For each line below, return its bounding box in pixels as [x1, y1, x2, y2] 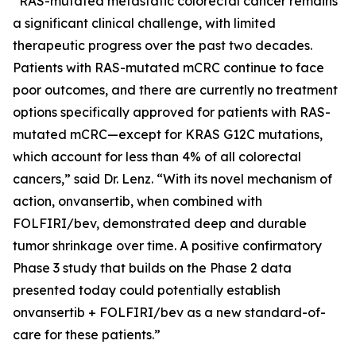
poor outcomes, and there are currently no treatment [13, 82, 338, 98]
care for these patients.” [13, 327, 161, 342]
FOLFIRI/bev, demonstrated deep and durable [13, 215, 307, 231]
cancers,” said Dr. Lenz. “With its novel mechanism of [13, 171, 332, 187]
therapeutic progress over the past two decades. [13, 37, 312, 53]
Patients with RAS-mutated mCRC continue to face [13, 60, 324, 75]
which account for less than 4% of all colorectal [13, 149, 301, 164]
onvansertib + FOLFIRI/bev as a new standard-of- [13, 304, 326, 320]
